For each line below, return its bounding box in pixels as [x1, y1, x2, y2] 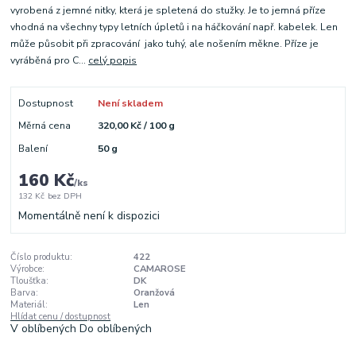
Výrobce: [10, 263, 45, 276]
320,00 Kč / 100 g [97, 119, 175, 133]
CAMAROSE [133, 263, 186, 276]
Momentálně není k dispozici [17, 208, 160, 224]
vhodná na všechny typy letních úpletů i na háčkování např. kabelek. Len [10, 21, 339, 34]
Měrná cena [17, 119, 71, 133]
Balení [17, 141, 48, 155]
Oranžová [133, 287, 175, 300]
